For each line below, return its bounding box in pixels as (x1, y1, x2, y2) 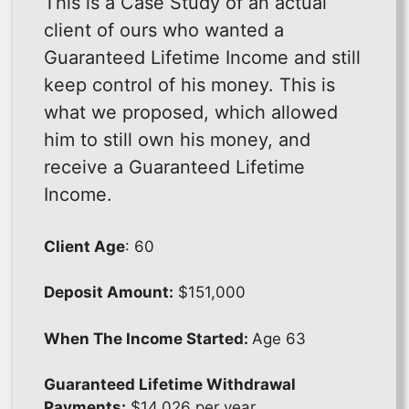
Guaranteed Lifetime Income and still (44, 46, 361, 68)
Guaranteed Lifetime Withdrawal (44, 375, 296, 394)
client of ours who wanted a (44, 18, 284, 41)
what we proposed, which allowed (44, 100, 338, 123)
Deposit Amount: (44, 283, 173, 302)
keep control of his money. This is (44, 73, 335, 96)
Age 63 (252, 329, 306, 348)
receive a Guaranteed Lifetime (44, 155, 305, 178)
